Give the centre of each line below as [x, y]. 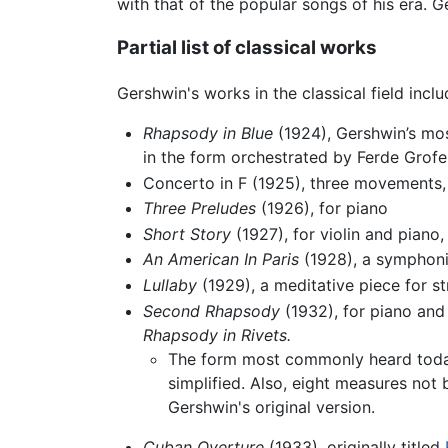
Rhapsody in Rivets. [216, 334]
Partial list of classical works [247, 48]
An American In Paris [220, 259]
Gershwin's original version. [272, 406]
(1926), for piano [321, 208]
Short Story [186, 233]
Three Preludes [199, 208]
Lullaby [169, 285]
